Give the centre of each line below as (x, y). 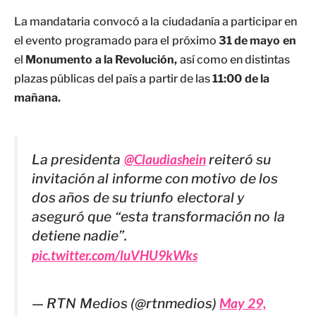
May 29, (243, 303)
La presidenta (78, 159)
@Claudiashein (165, 159)
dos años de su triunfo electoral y (138, 197)
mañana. (37, 98)
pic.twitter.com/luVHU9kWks (115, 255)
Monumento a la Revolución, (102, 60)
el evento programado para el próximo (115, 41)
